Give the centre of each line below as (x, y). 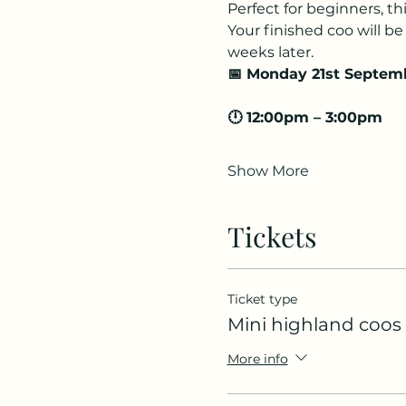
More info (257, 358)
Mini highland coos (314, 324)
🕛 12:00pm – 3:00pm (304, 117)
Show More (268, 171)
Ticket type (262, 299)
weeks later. (270, 52)
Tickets (271, 237)
